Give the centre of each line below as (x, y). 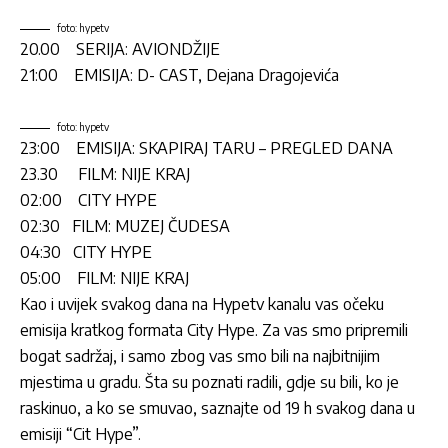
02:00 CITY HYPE (88, 200)
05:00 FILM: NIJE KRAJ (104, 278)
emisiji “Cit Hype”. (80, 434)
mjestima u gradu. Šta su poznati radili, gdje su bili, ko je (209, 382)
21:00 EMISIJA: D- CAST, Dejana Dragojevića (179, 75)
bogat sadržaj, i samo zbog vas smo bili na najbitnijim (200, 356)
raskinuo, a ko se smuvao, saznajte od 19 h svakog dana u (217, 408)
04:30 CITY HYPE (86, 252)
